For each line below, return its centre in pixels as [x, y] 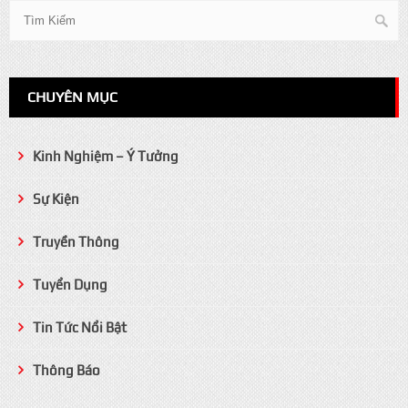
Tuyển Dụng [70, 285]
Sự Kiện [56, 199]
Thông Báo [66, 370]
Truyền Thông [76, 242]
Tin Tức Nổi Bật [80, 327]
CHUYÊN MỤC [72, 97]
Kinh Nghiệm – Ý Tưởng [106, 156]
